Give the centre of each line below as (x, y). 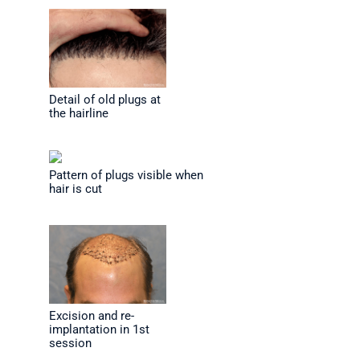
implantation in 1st (99, 329)
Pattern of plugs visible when (126, 175)
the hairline (78, 114)
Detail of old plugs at (104, 100)
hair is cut (75, 188)
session (70, 343)
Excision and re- (91, 315)
